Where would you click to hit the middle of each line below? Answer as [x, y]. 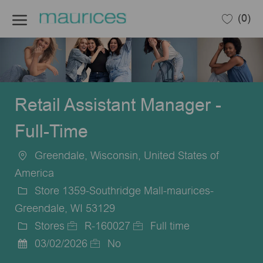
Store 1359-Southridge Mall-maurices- [122, 191]
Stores [48, 226]
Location [34, 168]
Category [36, 238]
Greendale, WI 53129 [65, 208]
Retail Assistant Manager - [118, 105]
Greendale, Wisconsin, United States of [126, 156]
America [34, 173]
